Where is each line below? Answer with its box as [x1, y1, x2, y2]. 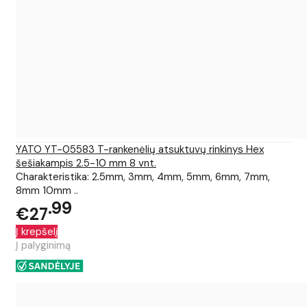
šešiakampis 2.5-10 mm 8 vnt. [16, 156, 156, 171]
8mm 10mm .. [16, 184, 78, 198]
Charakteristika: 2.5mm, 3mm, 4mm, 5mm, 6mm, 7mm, [16, 170, 270, 184]
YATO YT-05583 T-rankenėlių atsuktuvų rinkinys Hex [16, 143, 264, 157]
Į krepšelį [16, 225, 58, 239]
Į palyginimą [16, 238, 71, 253]
